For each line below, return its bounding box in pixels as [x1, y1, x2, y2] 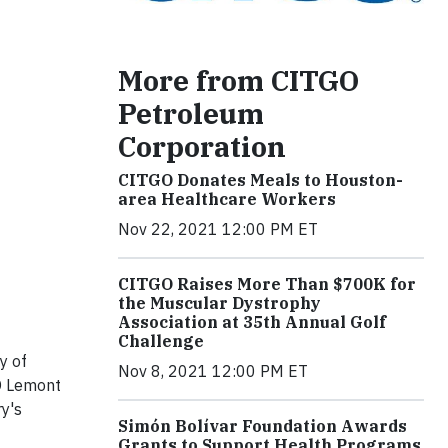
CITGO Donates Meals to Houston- [118, 169, 403, 190]
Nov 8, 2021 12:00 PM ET [118, 360, 308, 381]
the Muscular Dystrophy [118, 292, 321, 313]
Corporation [118, 127, 286, 165]
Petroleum [118, 94, 264, 132]
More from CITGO [118, 61, 359, 99]
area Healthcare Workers [118, 188, 336, 209]
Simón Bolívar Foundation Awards [118, 415, 407, 436]
